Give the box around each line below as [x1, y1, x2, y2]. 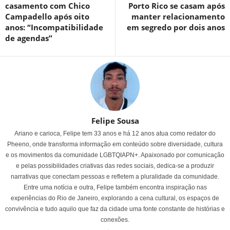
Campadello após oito [5, 11, 89, 22]
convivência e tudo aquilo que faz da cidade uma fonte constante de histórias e [5, 205, 225, 213]
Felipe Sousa [91, 116, 139, 126]
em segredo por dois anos [127, 22, 225, 33]
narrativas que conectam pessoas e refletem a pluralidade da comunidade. [11, 173, 219, 181]
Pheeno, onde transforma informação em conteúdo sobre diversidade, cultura [7, 141, 223, 148]
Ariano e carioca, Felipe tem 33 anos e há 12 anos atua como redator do [14, 130, 216, 138]
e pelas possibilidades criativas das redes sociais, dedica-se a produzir [16, 162, 214, 170]
